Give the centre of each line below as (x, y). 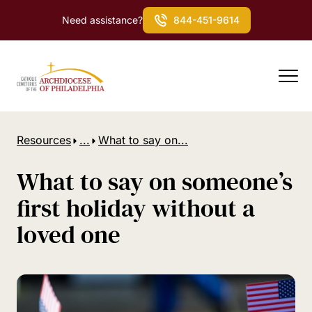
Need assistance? (102, 20)
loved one (69, 235)
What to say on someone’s (155, 182)
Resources (44, 140)
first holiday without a (136, 208)
